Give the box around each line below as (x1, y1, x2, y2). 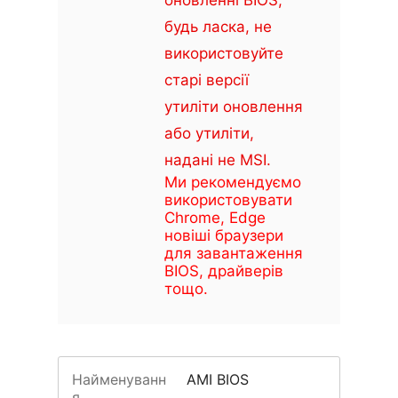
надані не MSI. (164, 151, 271, 169)
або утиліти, (164, 124, 254, 142)
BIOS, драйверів (164, 262, 283, 280)
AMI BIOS (187, 370, 250, 388)
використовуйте (164, 44, 283, 62)
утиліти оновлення (164, 98, 303, 115)
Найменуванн (72, 370, 166, 388)
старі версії (164, 71, 249, 89)
